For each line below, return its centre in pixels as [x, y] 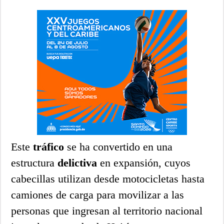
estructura [34, 162]
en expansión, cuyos [144, 162]
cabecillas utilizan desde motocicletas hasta [108, 178]
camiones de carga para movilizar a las [98, 194]
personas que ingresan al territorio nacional [107, 210]
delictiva [77, 162]
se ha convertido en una [118, 146]
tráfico [49, 146]
